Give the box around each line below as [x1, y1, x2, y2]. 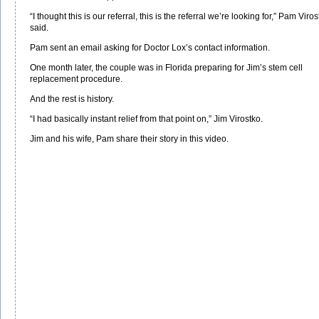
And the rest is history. [30, 93, 114, 104]
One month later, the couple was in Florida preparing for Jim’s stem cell [30, 62, 303, 73]
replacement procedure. [30, 73, 122, 84]
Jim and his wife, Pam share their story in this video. [30, 133, 229, 144]
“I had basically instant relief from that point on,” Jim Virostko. [30, 113, 263, 124]
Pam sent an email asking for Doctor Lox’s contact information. [30, 42, 270, 53]
